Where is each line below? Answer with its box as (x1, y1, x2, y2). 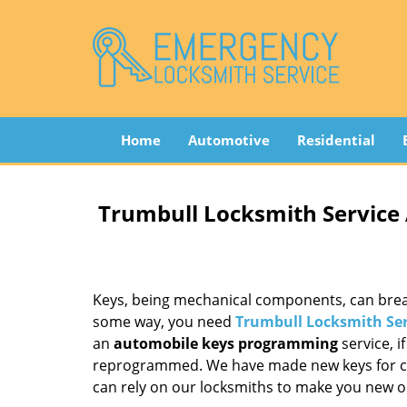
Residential (296, 131, 375, 149)
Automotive (187, 131, 270, 149)
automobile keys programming (114, 333, 338, 353)
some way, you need (93, 312, 235, 332)
